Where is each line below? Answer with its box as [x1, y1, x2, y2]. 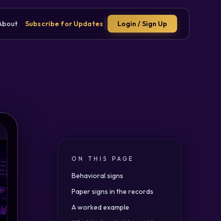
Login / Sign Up [117, 19, 167, 28]
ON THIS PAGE [72, 155, 135, 162]
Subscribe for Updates [25, 19, 103, 28]
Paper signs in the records [72, 187, 153, 196]
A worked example [72, 203, 129, 212]
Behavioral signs [72, 171, 123, 180]
